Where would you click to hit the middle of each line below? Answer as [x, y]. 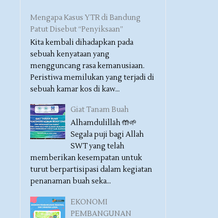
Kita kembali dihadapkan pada [82, 42]
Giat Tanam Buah [100, 110]
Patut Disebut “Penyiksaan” [77, 29]
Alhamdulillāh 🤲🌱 [104, 123]
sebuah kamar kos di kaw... [75, 89]
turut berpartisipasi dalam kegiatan [91, 170]
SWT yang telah [98, 146]
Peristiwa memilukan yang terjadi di [92, 77]
